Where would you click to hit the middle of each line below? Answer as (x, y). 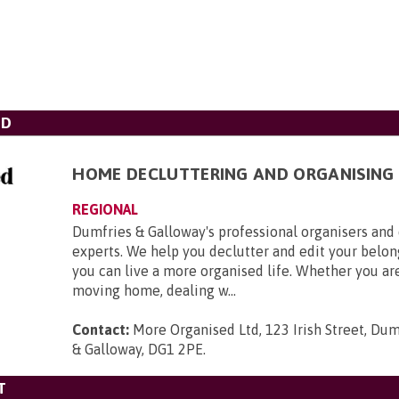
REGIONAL (106, 209)
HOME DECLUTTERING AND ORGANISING (233, 174)
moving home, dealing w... (155, 290)
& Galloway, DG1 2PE (138, 349)
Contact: (101, 330)
